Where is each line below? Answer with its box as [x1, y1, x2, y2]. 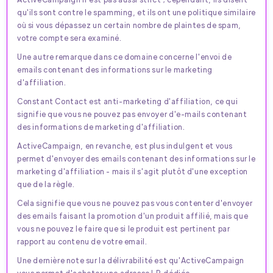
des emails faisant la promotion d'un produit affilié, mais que [17, 210, 249, 221]
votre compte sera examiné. [17, 32, 122, 43]
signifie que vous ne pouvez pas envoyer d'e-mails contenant [17, 108, 247, 119]
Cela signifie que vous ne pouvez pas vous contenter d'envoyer [17, 197, 253, 208]
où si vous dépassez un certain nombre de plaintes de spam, [17, 19, 241, 30]
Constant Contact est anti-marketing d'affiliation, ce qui [17, 96, 238, 106]
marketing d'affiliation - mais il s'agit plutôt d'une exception [17, 166, 248, 176]
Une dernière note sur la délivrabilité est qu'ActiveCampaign [17, 255, 245, 265]
